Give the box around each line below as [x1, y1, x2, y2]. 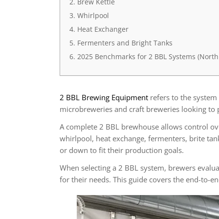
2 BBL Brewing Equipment [60, 92, 148, 102]
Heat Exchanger [77, 24, 129, 34]
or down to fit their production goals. [60, 145, 184, 155]
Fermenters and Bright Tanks [77, 38, 173, 47]
